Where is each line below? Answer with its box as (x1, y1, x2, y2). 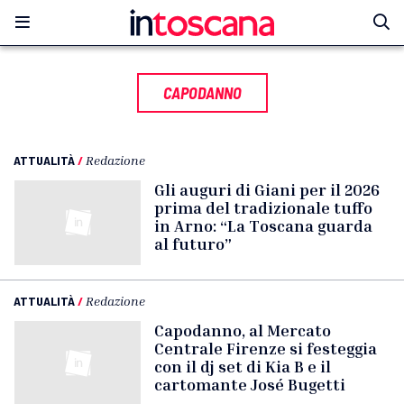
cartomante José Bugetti (154, 374, 345, 394)
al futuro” (154, 234, 232, 253)
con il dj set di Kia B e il (154, 356, 331, 376)
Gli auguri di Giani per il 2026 (154, 179, 380, 199)
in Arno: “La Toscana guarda (154, 216, 372, 235)
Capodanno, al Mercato (154, 320, 331, 340)
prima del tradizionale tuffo (154, 197, 372, 217)
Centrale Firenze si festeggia (154, 338, 377, 358)
